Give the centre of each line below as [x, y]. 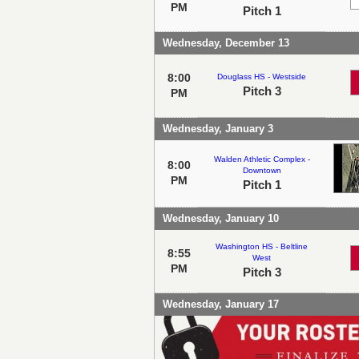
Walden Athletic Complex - [262, 159]
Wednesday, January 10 [221, 218]
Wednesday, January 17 [221, 304]
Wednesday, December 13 [226, 42]
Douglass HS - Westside [262, 76]
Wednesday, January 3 [218, 128]
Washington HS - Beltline [262, 246]
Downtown [262, 170]
